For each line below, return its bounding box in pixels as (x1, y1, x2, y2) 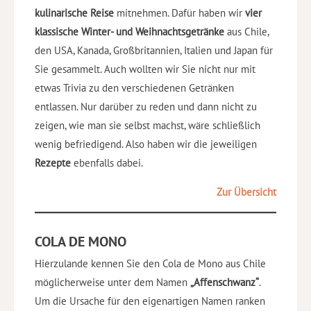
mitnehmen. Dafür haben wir (114, 6, 245, 19)
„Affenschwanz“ (190, 276, 259, 289)
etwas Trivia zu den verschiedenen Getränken (35, 81, 234, 94)
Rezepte (35, 155, 71, 169)
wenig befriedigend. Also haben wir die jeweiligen (35, 137, 257, 151)
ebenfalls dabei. (71, 155, 143, 169)
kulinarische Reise (35, 6, 114, 19)
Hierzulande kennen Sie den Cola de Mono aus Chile (35, 257, 266, 271)
